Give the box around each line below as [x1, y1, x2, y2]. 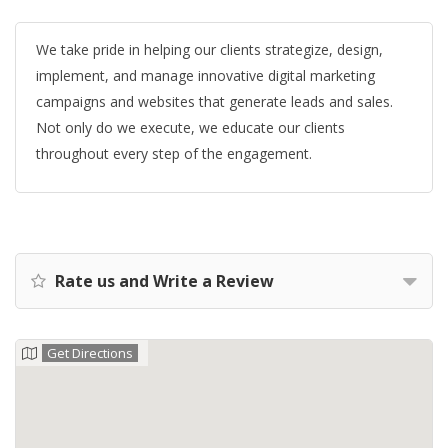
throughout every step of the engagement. [36, 144, 312, 163]
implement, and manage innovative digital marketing [36, 66, 375, 85]
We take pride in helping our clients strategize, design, [36, 40, 383, 59]
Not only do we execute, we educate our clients [36, 118, 345, 137]
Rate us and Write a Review [51, 270, 274, 292]
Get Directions [47, 344, 133, 362]
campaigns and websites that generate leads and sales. [36, 92, 393, 111]
